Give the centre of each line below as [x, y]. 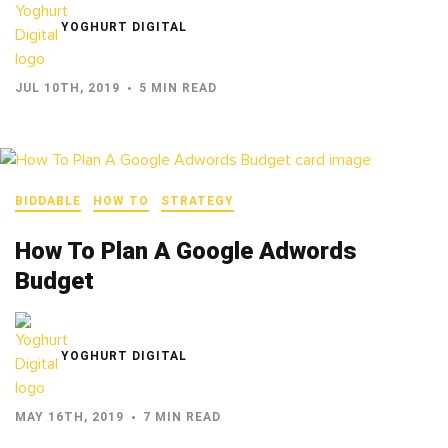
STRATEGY [197, 201]
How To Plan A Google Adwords [186, 251]
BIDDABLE [48, 201]
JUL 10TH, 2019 [67, 88]
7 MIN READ [182, 417]
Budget [54, 281]
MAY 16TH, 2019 [69, 417]
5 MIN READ [178, 88]
